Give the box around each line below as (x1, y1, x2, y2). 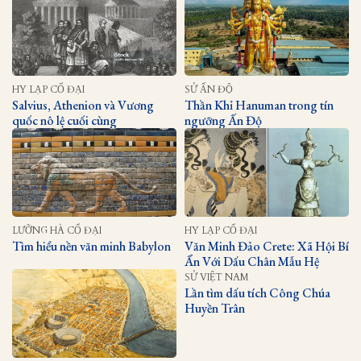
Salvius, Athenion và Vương (12, 96, 154, 114)
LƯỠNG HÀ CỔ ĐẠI (12, 223, 102, 237)
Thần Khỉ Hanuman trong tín (185, 96, 334, 114)
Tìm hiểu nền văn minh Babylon (12, 237, 171, 255)
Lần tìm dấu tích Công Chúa (185, 284, 330, 301)
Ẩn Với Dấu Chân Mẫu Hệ (185, 252, 319, 270)
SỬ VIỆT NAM (185, 270, 249, 284)
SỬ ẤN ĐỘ (185, 82, 233, 96)
